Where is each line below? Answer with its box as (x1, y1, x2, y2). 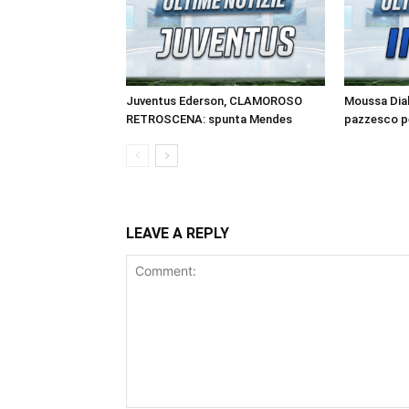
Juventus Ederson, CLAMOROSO (126, 93, 302, 108)
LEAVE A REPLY (126, 224, 229, 242)
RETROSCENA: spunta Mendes (126, 111, 292, 126)
